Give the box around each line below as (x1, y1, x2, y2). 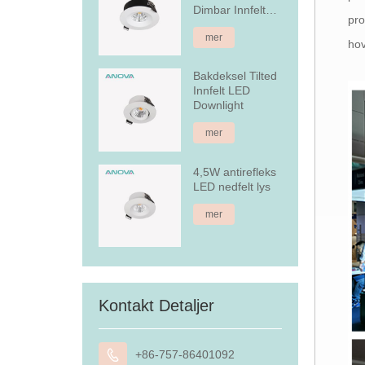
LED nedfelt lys (193, 179, 271, 193)
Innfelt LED (193, 84, 251, 98)
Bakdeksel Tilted (193, 69, 278, 83)
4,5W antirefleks (193, 165, 277, 178)
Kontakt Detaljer (98, 297, 214, 315)
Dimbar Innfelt (193, 2, 266, 16)
